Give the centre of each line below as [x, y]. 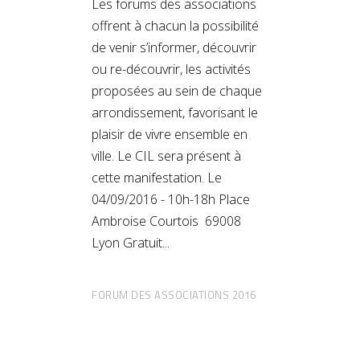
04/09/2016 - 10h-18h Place [171, 199]
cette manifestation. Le [157, 177]
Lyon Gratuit [127, 242]
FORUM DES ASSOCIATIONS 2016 [174, 295]
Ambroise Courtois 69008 [166, 221]
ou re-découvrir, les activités [171, 69]
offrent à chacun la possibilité [175, 25]
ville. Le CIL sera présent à [166, 155]
